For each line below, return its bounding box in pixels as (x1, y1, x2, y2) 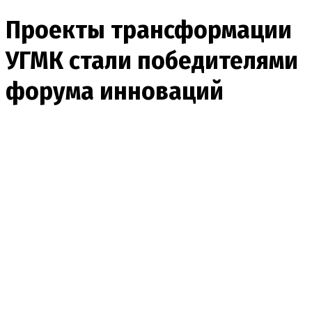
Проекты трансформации (6, 14, 292, 45)
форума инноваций (6, 75, 224, 107)
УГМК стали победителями (6, 45, 298, 76)
